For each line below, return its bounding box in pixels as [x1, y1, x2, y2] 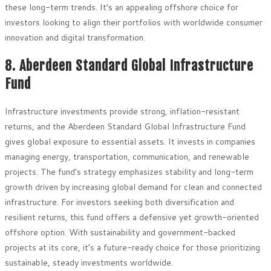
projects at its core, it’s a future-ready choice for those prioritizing [5, 241, 260, 253]
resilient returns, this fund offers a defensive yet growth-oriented [5, 211, 259, 223]
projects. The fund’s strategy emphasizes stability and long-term [5, 165, 253, 178]
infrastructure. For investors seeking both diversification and [5, 195, 234, 208]
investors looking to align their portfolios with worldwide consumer [5, 16, 263, 29]
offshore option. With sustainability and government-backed [5, 226, 235, 238]
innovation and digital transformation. [5, 31, 145, 44]
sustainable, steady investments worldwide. [5, 256, 173, 269]
